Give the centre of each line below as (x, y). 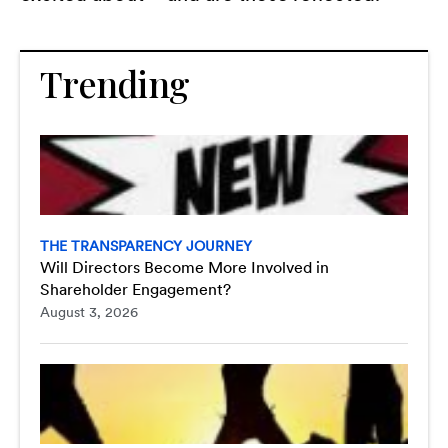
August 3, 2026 (89, 312)
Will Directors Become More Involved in (184, 267)
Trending (115, 83)
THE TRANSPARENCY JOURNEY (146, 246)
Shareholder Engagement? (135, 289)
